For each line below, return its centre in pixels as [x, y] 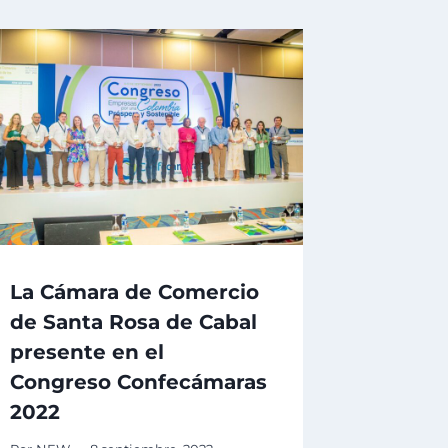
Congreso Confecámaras [139, 382]
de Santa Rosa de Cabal [134, 322]
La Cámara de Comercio [135, 292]
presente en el [87, 352]
